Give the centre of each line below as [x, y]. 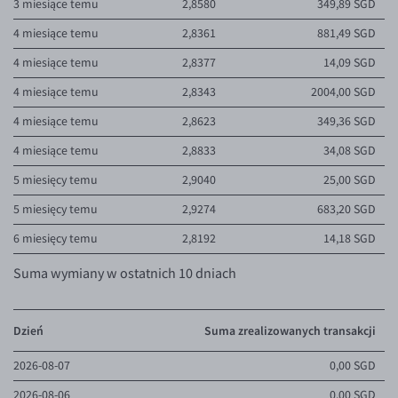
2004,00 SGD [343, 92]
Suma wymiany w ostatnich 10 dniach [125, 273]
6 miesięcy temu [56, 239]
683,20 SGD [346, 210]
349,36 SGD [346, 122]
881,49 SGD [346, 34]
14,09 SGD [350, 63]
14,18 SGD [350, 239]
